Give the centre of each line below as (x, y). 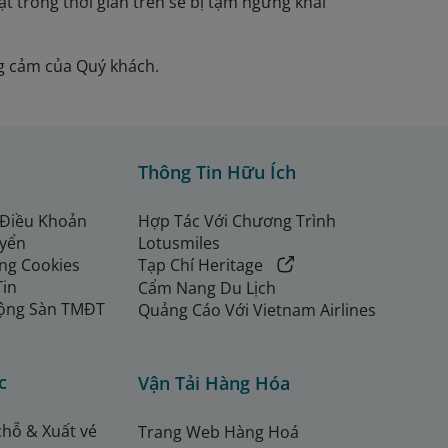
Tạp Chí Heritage (200, 265)
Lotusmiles (179, 243)
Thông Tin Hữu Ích (217, 172)
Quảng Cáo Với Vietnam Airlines (257, 310)
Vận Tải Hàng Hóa (214, 383)
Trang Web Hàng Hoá (218, 432)
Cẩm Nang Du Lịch (207, 288)
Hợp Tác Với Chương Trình (237, 221)
